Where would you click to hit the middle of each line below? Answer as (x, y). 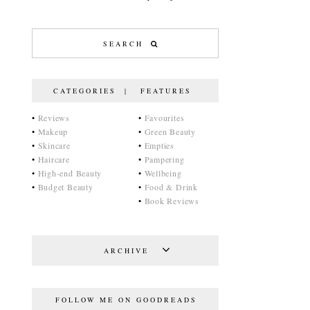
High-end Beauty (70, 173)
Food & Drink (171, 187)
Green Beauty (170, 131)
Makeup (53, 131)
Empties (159, 145)
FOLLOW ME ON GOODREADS (126, 300)
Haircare (54, 159)
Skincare (54, 145)
